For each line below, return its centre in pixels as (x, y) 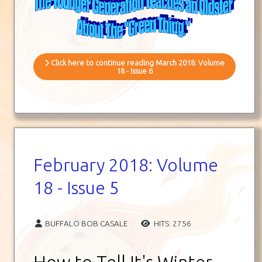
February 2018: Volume (126, 165)
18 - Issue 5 (76, 187)
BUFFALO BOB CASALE (86, 223)
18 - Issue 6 (135, 70)
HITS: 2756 (172, 223)
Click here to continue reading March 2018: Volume (137, 62)
